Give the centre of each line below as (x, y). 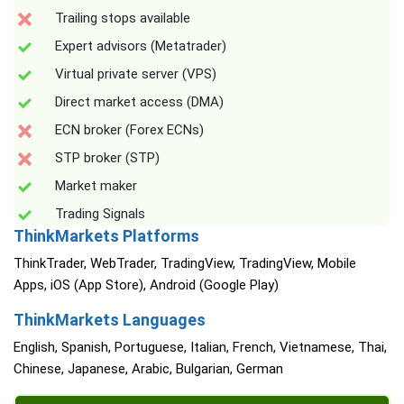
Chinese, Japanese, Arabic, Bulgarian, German (148, 369)
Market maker (96, 186)
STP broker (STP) (107, 158)
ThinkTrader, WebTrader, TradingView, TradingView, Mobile (185, 264)
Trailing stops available (123, 18)
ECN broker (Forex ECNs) (129, 130)
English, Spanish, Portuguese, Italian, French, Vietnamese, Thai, (200, 348)
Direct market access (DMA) (139, 102)
